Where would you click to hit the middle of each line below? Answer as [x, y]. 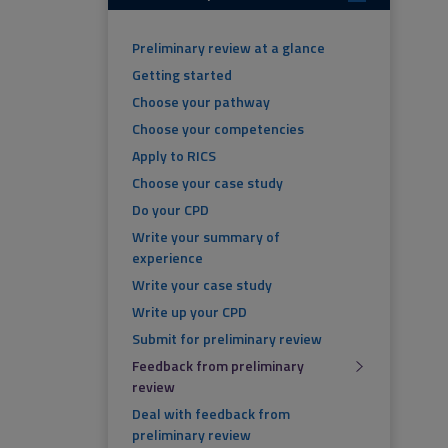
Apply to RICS [174, 155]
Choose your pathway [201, 101]
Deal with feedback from [211, 413]
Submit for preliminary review [227, 338]
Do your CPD [170, 209]
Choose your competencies [218, 128]
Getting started [182, 74]
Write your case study [202, 284]
